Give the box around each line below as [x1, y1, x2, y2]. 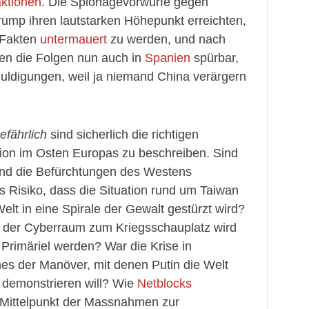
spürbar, [190, 51, 239, 65]
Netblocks [137, 277, 192, 290]
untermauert [40, 32, 107, 46]
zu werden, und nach [107, 32, 226, 46]
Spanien [145, 51, 190, 65]
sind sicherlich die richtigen [47, 128, 199, 141]
